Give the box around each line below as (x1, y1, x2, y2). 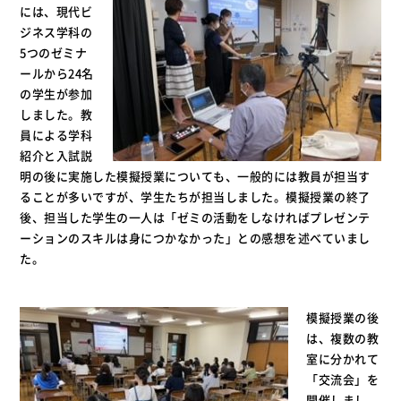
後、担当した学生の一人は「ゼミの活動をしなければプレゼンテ (20, 209, 371, 226)
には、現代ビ (20, 3, 93, 21)
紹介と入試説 (20, 147, 93, 165)
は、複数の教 (306, 329, 380, 347)
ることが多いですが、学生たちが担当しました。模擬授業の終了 (20, 188, 371, 206)
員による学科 (20, 126, 93, 144)
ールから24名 (20, 64, 94, 82)
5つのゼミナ (20, 44, 88, 62)
